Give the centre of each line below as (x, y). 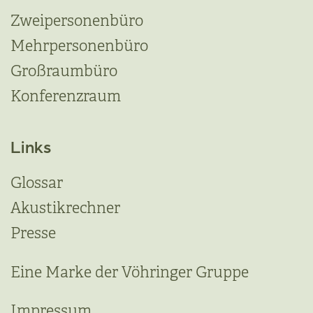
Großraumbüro (64, 71)
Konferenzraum (66, 96)
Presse (33, 233)
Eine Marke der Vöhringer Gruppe (130, 272)
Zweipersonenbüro (77, 21)
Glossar (37, 183)
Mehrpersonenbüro (79, 46)
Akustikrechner (65, 208)
